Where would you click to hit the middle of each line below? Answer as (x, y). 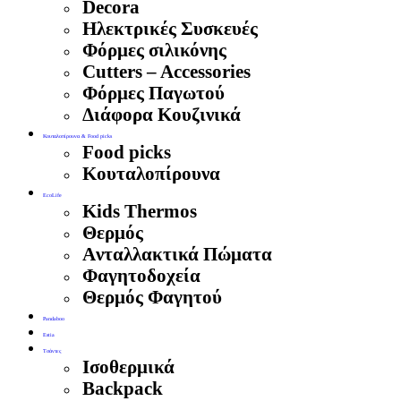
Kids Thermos (140, 211)
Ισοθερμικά (128, 367)
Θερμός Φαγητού (152, 297)
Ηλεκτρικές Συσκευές (170, 29)
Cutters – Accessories (166, 72)
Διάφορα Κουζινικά (162, 115)
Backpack (123, 388)
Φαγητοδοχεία (141, 276)
